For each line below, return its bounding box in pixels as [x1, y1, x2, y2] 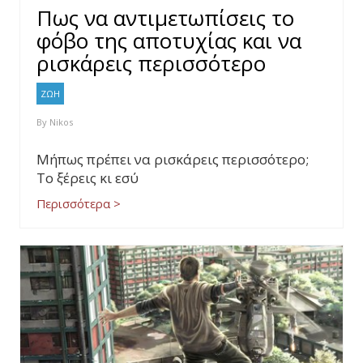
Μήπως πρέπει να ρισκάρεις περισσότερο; [36, 150, 309, 169]
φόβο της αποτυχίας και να [36, 26, 301, 55]
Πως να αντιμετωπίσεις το [36, 3, 294, 32]
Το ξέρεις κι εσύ [36, 169, 139, 187]
